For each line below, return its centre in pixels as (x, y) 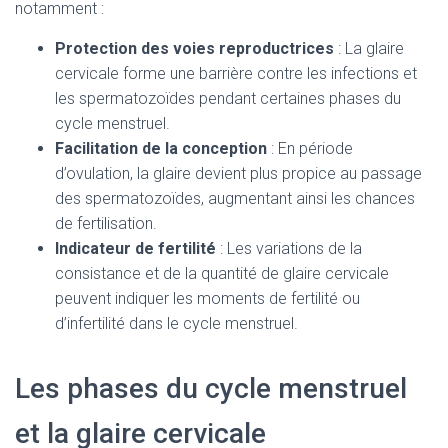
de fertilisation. (106, 223)
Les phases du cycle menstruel (211, 388)
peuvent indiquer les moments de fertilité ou (207, 298)
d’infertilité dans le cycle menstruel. (176, 323)
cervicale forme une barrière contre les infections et (236, 73)
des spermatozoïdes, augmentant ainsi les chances (235, 198)
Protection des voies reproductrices (194, 48)
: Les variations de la (289, 248)
